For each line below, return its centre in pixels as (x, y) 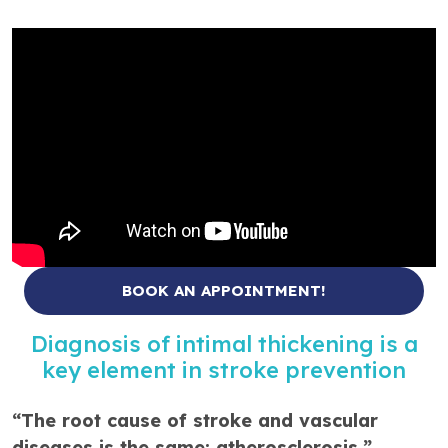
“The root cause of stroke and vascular (195, 420)
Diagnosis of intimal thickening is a (224, 343)
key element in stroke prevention (224, 369)
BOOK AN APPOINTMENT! (224, 290)
